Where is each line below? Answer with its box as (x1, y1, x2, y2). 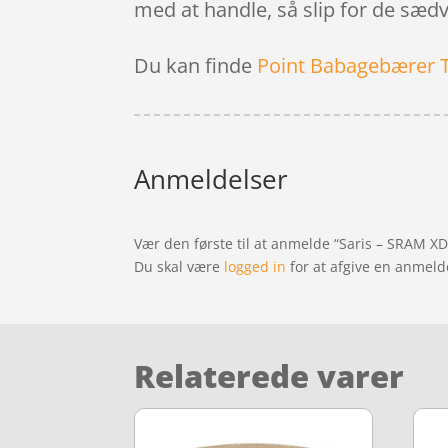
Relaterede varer (134, 355, 405, 398)
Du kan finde (134, 52, 258, 80)
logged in (224, 257, 287, 277)
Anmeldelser (134, 161, 289, 198)
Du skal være (134, 257, 225, 277)
